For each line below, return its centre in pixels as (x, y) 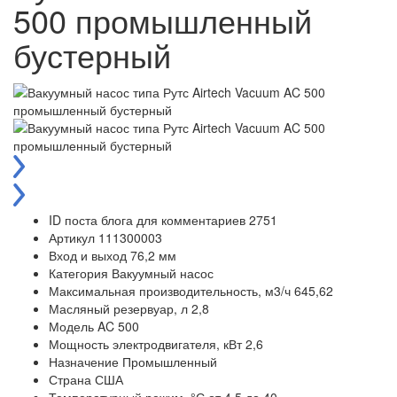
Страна (70, 380)
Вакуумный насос (163, 273)
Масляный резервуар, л (118, 309)
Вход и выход (88, 256)
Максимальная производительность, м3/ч (170, 291)
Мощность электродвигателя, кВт (145, 344)
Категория (78, 273)
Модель (71, 327)
